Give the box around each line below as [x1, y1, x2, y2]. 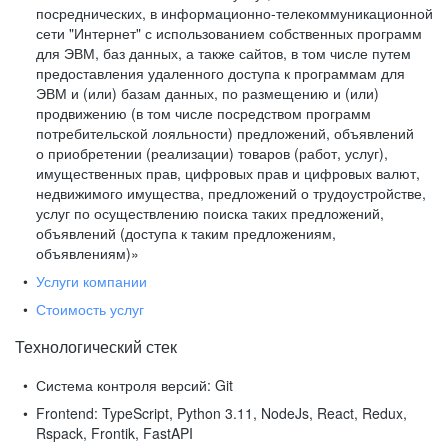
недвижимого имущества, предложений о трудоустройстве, [36, 183, 426, 203]
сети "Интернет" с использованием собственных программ [36, 23, 422, 43]
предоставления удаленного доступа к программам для [36, 63, 405, 83]
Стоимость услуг [36, 299, 144, 319]
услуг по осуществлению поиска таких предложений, [36, 203, 384, 223]
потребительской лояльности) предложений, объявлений [36, 123, 414, 143]
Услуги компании [36, 271, 147, 291]
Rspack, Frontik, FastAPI [36, 423, 193, 443]
